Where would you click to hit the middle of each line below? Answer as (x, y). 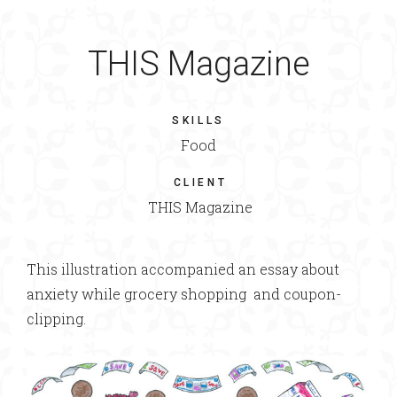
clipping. (56, 319)
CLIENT (200, 183)
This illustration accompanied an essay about (183, 269)
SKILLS (198, 121)
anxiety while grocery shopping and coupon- (184, 294)
